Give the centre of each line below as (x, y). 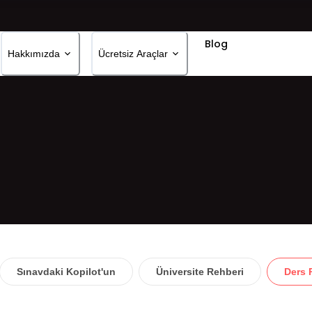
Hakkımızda (34, 54)
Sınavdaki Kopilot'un (66, 272)
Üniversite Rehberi (200, 272)
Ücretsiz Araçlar (133, 54)
